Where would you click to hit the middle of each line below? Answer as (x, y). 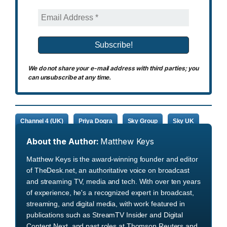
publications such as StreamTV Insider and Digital (105, 215)
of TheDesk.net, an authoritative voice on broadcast (108, 171)
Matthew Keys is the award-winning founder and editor (112, 159)
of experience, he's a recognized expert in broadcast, (110, 193)
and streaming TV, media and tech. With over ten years (113, 182)
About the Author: (63, 142)
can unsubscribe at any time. (70, 78)
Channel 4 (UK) (42, 121)
